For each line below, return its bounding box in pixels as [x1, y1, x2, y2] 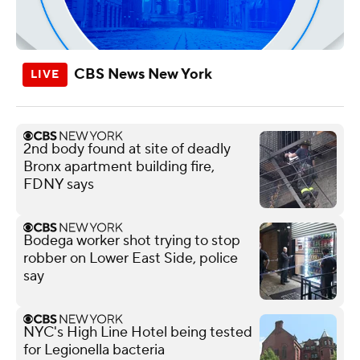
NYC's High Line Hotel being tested [23, 322, 252, 342]
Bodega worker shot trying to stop [23, 231, 240, 250]
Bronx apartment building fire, [23, 157, 215, 176]
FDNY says [23, 174, 94, 194]
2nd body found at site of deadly [23, 139, 231, 158]
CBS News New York [74, 64, 212, 84]
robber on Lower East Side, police [23, 248, 238, 268]
